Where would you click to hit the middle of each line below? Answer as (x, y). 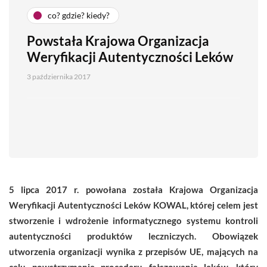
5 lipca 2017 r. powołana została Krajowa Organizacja (133, 189)
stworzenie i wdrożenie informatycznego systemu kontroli (133, 220)
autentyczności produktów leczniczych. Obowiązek (133, 236)
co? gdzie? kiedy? (79, 15)
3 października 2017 (59, 76)
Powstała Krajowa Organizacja (118, 41)
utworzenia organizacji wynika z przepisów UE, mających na (133, 251)
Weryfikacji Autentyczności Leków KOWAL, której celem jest (133, 205)
